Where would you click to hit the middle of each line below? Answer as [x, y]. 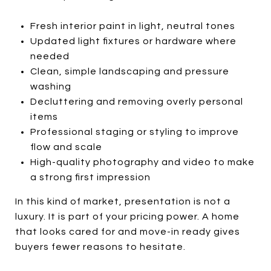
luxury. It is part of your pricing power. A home [127, 216]
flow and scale [66, 147]
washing [51, 86]
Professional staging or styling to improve [134, 132]
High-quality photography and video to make [142, 162]
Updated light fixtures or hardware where [133, 41]
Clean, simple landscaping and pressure [129, 71]
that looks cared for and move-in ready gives [128, 231]
